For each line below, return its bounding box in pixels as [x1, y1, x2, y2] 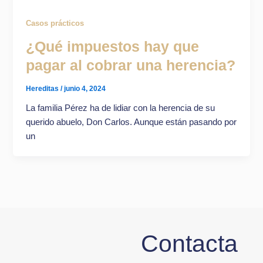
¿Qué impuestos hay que [26, 38, 200, 55]
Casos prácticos [26, 19, 85, 28]
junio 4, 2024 [64, 84, 106, 93]
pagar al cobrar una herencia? [26, 57, 236, 73]
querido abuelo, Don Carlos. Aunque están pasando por [26, 117, 237, 127]
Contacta [141, 230, 238, 258]
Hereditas [26, 84, 61, 93]
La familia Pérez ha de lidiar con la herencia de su [26, 103, 215, 113]
